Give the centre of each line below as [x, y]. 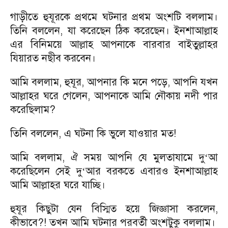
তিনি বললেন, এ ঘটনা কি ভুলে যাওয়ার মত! [93, 134]
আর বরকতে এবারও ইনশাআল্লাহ [152, 171]
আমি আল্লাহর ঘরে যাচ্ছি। [58, 185]
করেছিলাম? [33, 110]
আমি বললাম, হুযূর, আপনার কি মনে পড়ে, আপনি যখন [114, 82]
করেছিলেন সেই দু [46, 171]
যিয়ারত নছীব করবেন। [53, 58]
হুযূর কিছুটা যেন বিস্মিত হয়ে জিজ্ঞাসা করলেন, [114, 209]
